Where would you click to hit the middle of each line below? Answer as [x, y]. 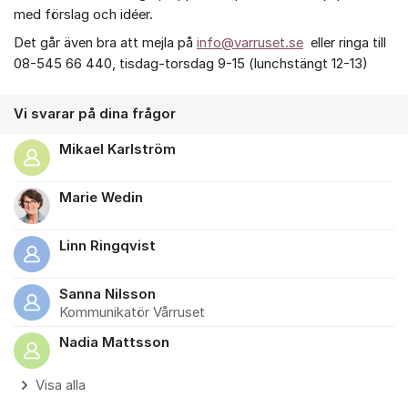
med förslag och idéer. [83, 15]
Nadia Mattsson [114, 342]
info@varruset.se [250, 42]
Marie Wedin [101, 197]
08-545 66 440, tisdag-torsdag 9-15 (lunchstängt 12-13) [193, 63]
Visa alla [61, 385]
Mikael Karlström [117, 149]
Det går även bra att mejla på [105, 42]
